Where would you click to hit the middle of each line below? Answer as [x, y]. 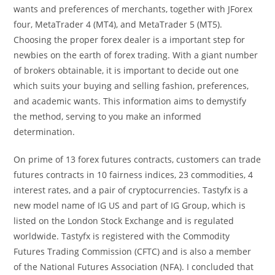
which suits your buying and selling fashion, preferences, [131, 86]
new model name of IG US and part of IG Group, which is [130, 205]
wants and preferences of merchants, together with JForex [133, 9]
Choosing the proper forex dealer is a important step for [130, 40]
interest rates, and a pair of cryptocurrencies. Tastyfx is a [131, 190]
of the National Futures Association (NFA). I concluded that [134, 267]
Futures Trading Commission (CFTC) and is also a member [133, 251]
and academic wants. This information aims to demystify [130, 101]
